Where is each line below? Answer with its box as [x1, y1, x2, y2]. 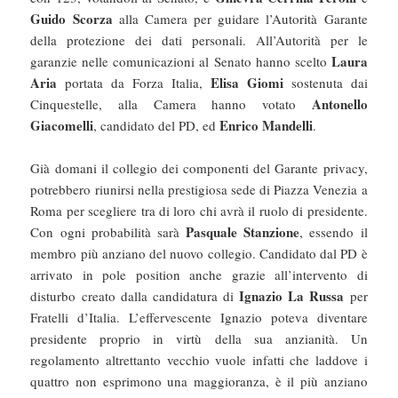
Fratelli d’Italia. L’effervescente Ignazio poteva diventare [30, 308, 368, 327]
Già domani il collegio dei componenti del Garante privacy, [30, 159, 368, 178]
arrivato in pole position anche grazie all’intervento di [30, 266, 368, 284]
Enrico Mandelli [219, 115, 314, 136]
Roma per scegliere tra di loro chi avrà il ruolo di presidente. [30, 202, 368, 220]
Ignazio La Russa [239, 286, 345, 306]
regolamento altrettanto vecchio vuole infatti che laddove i [30, 351, 368, 370]
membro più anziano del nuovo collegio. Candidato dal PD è [30, 244, 368, 263]
